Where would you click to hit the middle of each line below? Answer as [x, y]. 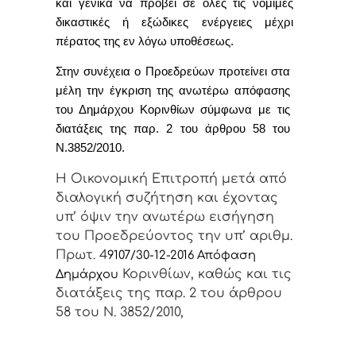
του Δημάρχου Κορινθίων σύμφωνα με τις [173, 110]
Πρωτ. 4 [81, 255]
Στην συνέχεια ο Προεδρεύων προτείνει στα [173, 72]
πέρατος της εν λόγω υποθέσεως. [145, 41]
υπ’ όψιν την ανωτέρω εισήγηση [165, 217]
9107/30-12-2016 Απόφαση [182, 255]
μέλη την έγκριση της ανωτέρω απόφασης [173, 91]
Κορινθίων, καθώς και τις [205, 274]
